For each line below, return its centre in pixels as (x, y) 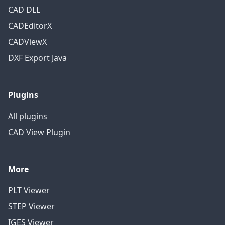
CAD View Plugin (39, 132)
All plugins (28, 116)
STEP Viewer (31, 207)
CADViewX (27, 42)
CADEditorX (30, 26)
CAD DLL (24, 10)
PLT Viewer (29, 191)
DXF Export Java (37, 58)
